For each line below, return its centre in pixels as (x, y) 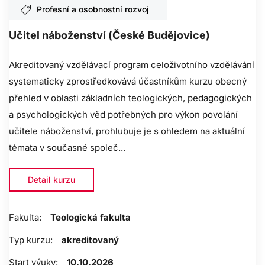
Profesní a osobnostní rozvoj (93, 9)
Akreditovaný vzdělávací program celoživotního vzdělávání (132, 65)
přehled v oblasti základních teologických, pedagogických (130, 98)
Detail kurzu (51, 180)
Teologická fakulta (91, 218)
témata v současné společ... (67, 148)
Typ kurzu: (31, 240)
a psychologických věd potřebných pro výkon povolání (123, 115)
